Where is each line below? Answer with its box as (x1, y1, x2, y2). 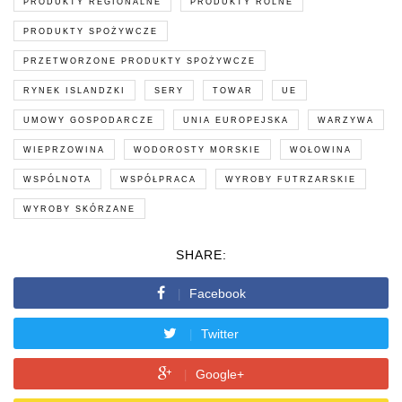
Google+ (196, 366, 244, 381)
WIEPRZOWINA (23, 144, 105, 154)
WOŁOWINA (290, 144, 352, 154)
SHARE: (175, 247, 227, 262)
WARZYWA (318, 115, 374, 125)
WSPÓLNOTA (23, 174, 92, 184)
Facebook (188, 285, 246, 301)
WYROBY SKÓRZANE (23, 204, 135, 214)
